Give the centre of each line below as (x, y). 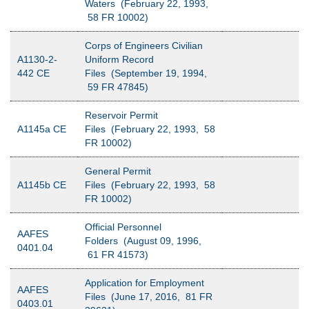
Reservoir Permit (121, 115)
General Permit (118, 171)
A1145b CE (42, 185)
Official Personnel (123, 227)
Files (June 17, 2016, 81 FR (149, 297)
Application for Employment (144, 283)
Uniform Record (119, 59)
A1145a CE (42, 129)
